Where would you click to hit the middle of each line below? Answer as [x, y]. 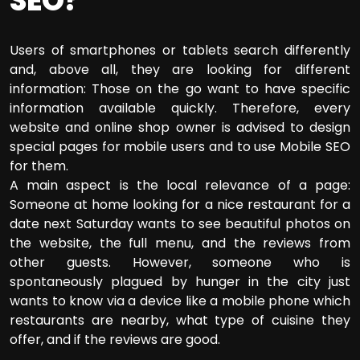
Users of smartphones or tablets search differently [180, 51]
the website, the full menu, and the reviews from [180, 243]
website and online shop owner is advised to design [180, 128]
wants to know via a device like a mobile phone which [180, 301]
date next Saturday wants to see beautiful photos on [180, 224]
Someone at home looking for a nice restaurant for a [180, 205]
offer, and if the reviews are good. [115, 340]
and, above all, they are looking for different [180, 70]
